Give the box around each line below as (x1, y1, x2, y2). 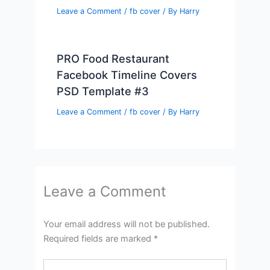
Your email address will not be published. (43, 219, 210, 230)
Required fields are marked (43, 233, 154, 245)
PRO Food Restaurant (57, 51, 170, 65)
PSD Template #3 (57, 84, 149, 98)
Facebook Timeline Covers (57, 67, 198, 81)
